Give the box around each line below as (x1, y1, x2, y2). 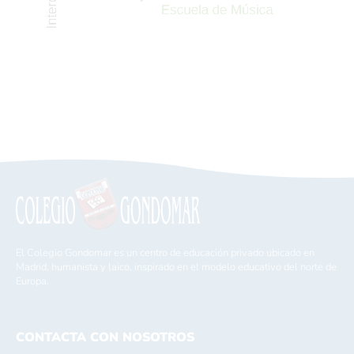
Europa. (16, 273, 49, 288)
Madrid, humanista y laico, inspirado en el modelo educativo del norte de (16, 259, 337, 274)
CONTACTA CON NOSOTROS (16, 328, 194, 346)
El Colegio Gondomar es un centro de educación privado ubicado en (16, 245, 314, 260)
